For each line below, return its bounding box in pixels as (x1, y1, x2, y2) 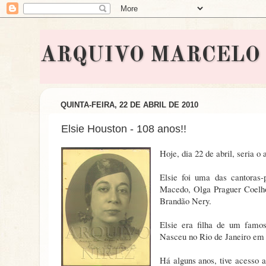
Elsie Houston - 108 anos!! (61, 122, 186, 135)
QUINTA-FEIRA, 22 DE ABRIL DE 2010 (61, 100, 198, 110)
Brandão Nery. (159, 195, 211, 207)
